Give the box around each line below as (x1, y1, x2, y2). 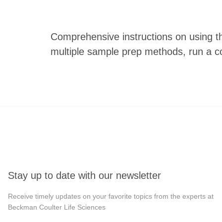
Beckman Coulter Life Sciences (8, 203, 106, 212)
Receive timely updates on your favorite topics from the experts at (8, 192, 214, 201)
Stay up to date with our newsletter (8, 170, 161, 181)
